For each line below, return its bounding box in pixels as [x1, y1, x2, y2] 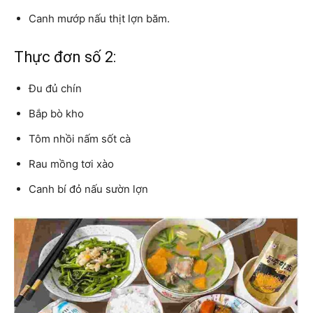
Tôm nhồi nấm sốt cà [29, 132, 131, 146]
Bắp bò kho [29, 107, 84, 121]
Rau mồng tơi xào [29, 157, 114, 171]
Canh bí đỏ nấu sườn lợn [29, 182, 148, 196]
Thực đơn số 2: [14, 48, 116, 66]
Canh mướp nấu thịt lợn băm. [29, 12, 170, 26]
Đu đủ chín [29, 82, 82, 96]
